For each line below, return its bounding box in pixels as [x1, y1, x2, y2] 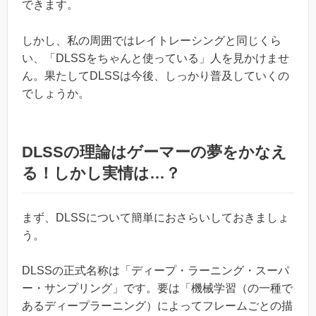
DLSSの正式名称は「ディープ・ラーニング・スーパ [22, 265, 289, 277]
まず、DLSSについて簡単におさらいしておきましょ [22, 211, 289, 224]
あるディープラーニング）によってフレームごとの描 [22, 300, 293, 312]
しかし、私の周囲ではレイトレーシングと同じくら [22, 34, 281, 47]
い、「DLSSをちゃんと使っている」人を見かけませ [22, 51, 289, 64]
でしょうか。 [22, 87, 90, 99]
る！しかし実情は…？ [22, 164, 181, 182]
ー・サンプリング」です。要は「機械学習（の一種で [22, 282, 293, 295]
